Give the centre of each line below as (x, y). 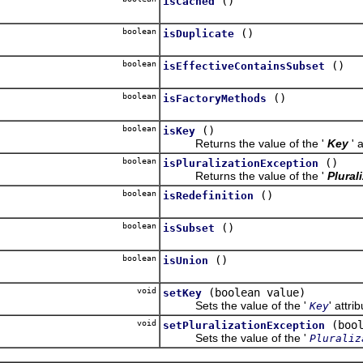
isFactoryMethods (215, 98)
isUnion (186, 260)
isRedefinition (208, 195)
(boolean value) (257, 292)
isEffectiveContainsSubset (244, 66)
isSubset (189, 228)
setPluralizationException (244, 325)
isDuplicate (199, 33)
